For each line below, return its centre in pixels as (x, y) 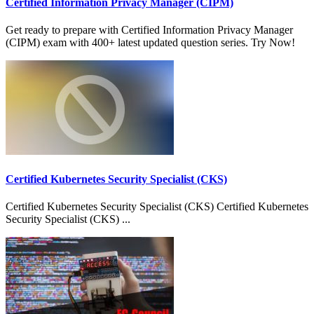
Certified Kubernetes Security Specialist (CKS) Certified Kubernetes (157, 206)
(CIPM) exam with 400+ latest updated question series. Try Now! (150, 43)
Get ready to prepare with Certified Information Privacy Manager (149, 30)
